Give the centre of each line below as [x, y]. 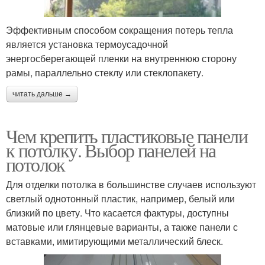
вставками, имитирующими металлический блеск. [114, 241]
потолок [35, 164]
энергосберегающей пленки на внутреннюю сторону [121, 58]
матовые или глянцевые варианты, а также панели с [122, 227]
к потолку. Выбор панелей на [111, 150]
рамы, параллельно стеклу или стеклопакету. [105, 72]
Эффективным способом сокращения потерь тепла [119, 30]
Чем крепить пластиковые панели [127, 135]
